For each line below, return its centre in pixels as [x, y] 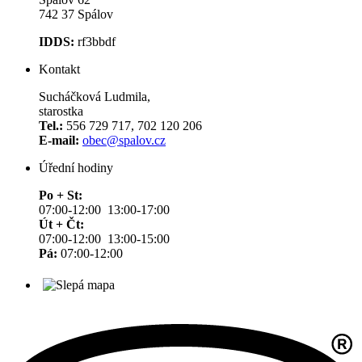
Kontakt [59, 69]
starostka [61, 112]
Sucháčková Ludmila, [95, 97]
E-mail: [59, 141]
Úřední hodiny [76, 168]
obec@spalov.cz [124, 141]
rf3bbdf [97, 42]
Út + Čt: [61, 225]
